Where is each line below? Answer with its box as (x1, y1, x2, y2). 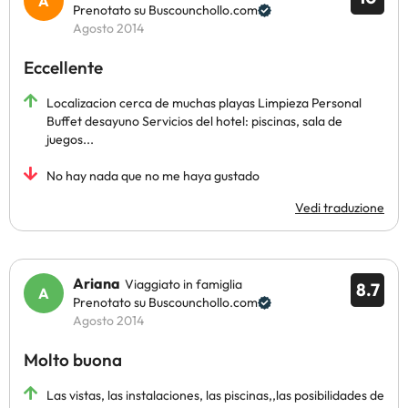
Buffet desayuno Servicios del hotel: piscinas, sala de (46, 113, 342, 129)
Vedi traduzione (295, 199, 384, 216)
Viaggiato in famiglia (125, 276, 242, 292)
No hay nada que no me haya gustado (46, 168, 260, 184)
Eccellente (24, 56, 103, 78)
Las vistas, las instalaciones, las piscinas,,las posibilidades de (46, 387, 384, 403)
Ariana (73, 274, 120, 292)
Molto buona (24, 349, 122, 371)
